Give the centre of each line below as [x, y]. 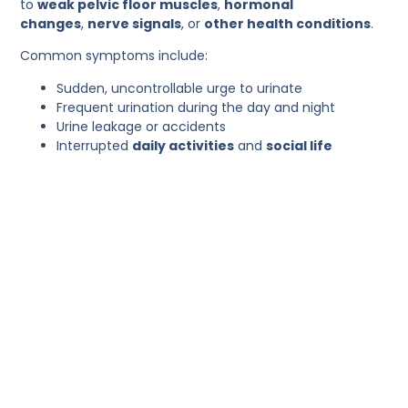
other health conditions [288, 23]
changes [51, 23]
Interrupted [95, 145]
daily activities [184, 145]
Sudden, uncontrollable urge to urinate [180, 88]
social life [300, 145]
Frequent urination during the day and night [196, 107]
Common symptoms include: [114, 56]
